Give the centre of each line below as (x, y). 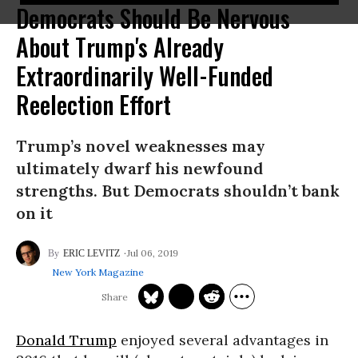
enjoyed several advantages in (223, 340)
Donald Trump (66, 340)
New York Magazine (98, 272)
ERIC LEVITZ (91, 253)
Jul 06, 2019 (153, 253)
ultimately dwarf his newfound (139, 168)
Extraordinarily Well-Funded (145, 76)
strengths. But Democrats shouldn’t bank (178, 191)
